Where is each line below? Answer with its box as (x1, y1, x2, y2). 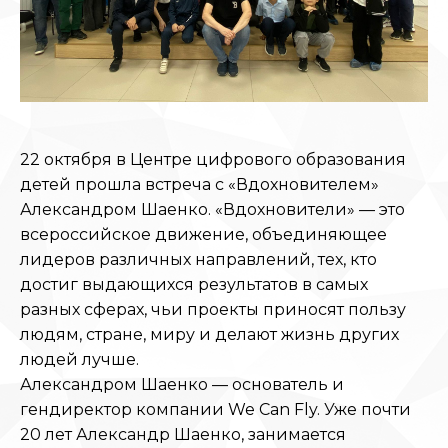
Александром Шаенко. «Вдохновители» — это (20, 200, 405, 219)
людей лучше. (20, 350, 139, 369)
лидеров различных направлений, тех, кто (20, 250, 377, 269)
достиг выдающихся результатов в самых (20, 275, 368, 294)
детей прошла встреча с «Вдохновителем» (20, 175, 379, 194)
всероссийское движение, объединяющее (20, 225, 387, 244)
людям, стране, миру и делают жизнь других (20, 325, 399, 344)
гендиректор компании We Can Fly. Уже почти (20, 400, 411, 419)
